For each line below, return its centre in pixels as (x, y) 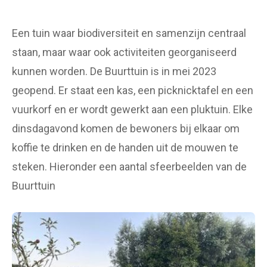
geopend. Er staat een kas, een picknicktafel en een (133, 90)
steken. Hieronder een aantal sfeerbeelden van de (129, 166)
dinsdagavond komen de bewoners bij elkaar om (126, 128)
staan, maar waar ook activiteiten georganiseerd (124, 52)
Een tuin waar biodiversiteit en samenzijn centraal (129, 33)
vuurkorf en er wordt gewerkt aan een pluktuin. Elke (132, 109)
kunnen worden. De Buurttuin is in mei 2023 (114, 71)
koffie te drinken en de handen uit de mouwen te (125, 147)
